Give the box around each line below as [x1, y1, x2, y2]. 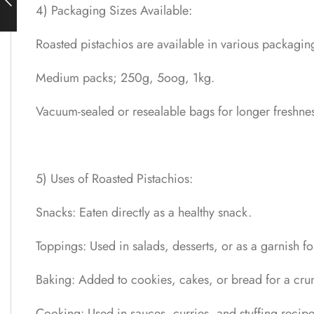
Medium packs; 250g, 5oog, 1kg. [36, 69, 214, 88]
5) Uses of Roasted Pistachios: [36, 170, 193, 189]
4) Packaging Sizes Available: [36, 1, 192, 20]
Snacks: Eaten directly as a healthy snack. [36, 203, 252, 222]
